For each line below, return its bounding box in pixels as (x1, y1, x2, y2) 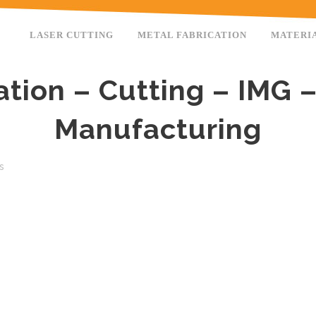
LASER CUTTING (30, 30, 114, 40)
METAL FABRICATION (138, 30, 247, 40)
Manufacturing (54, 112, 262, 145)
